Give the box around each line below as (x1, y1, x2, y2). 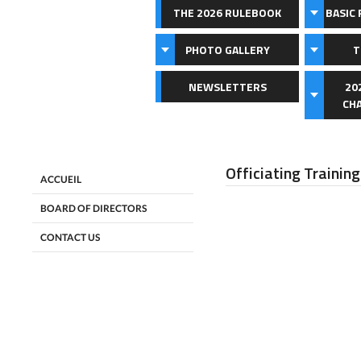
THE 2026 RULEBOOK (173, 4, 281, 21)
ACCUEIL (40, 173, 81, 185)
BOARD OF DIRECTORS (40, 202, 147, 214)
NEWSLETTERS (188, 78, 267, 95)
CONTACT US (40, 231, 100, 243)
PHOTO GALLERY (185, 41, 270, 58)
